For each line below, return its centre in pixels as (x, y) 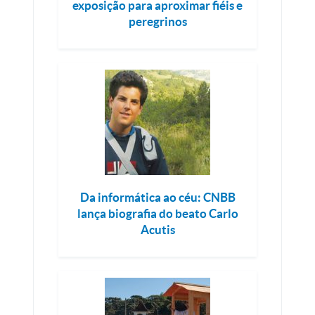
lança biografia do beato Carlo (157, 214)
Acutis (157, 230)
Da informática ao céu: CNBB (157, 198)
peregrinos (157, 22)
